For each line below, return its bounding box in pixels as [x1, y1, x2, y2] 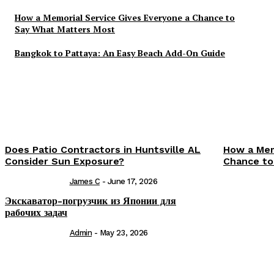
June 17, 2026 [107, 177, 157, 187]
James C [69, 177, 100, 187]
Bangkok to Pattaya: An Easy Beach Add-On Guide [15, 47, 225, 59]
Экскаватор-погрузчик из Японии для [5, 195, 176, 207]
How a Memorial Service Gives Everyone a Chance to [15, 12, 235, 24]
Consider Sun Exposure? [5, 155, 124, 168]
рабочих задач [5, 207, 67, 219]
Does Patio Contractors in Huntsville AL [5, 144, 201, 156]
